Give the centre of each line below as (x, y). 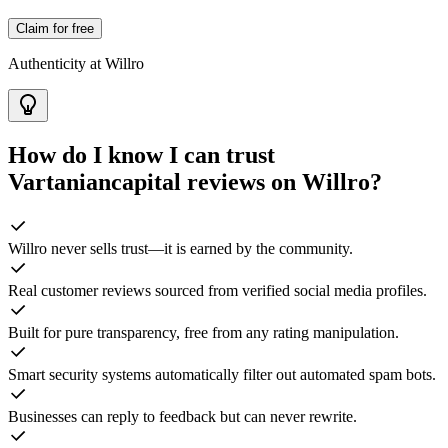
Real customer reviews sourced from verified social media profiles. (217, 290)
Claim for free (55, 29)
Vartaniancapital (94, 182)
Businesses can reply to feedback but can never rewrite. (182, 416)
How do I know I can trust (141, 155)
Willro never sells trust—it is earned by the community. (180, 248)
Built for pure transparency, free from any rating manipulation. (203, 332)
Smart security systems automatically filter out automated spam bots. (222, 374)
